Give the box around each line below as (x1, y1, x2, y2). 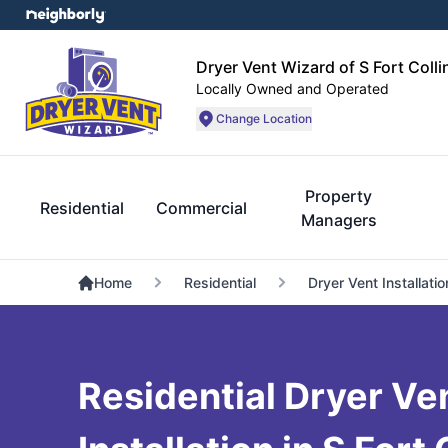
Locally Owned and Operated (196, 79, 389, 97)
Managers (300, 210, 377, 230)
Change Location (216, 110, 312, 126)
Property (305, 186, 373, 206)
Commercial (156, 198, 247, 218)
